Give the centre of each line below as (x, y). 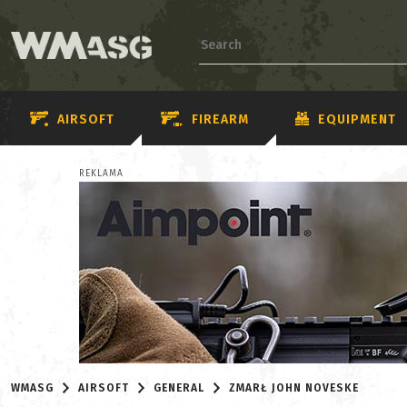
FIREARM (220, 119)
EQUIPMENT (357, 119)
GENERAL (179, 388)
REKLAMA (101, 174)
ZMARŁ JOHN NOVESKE (294, 388)
